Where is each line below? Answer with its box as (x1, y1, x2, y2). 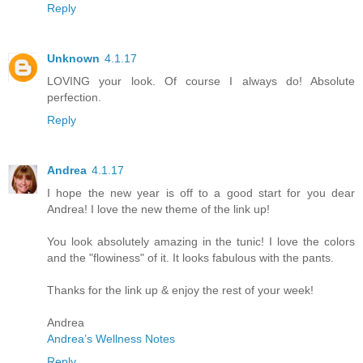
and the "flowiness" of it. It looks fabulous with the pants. (47, 250, 334, 264)
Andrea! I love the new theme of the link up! (47, 202, 270, 216)
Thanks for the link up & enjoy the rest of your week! (47, 283, 314, 297)
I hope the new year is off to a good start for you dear (47, 186, 355, 199)
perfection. (47, 90, 101, 104)
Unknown (47, 51, 100, 65)
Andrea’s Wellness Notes (47, 331, 175, 345)
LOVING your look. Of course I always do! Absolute (47, 74, 355, 88)
